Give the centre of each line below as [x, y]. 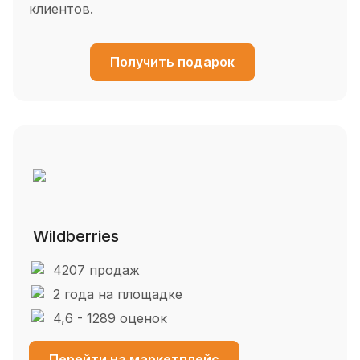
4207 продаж [96, 270]
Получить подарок [172, 62]
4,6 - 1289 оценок [110, 318]
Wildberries [76, 236]
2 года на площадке [118, 294]
